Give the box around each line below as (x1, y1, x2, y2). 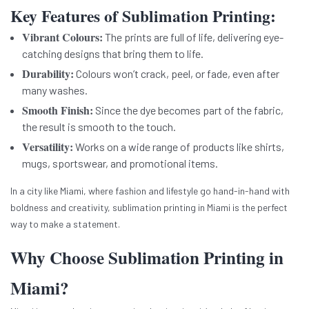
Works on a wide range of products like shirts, (73, 140, 284, 154)
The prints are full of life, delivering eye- (103, 30, 283, 44)
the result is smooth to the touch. (22, 120, 176, 134)
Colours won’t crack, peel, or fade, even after (74, 67, 279, 81)
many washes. (22, 83, 88, 97)
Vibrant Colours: (22, 29, 103, 46)
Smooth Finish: (22, 102, 93, 119)
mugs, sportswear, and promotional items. (22, 157, 218, 170)
